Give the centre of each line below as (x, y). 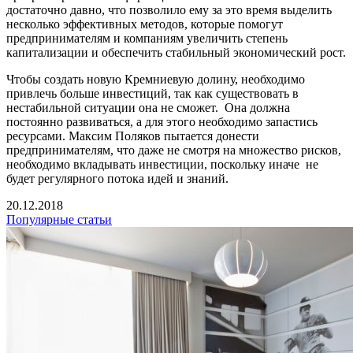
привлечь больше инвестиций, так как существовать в (152, 93)
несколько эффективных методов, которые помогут (145, 24)
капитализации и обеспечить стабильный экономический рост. (176, 52)
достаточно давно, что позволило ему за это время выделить (169, 9)
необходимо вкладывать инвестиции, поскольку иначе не (162, 164)
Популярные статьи (59, 219)
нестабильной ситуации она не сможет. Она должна (148, 107)
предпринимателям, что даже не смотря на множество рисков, (174, 150)
